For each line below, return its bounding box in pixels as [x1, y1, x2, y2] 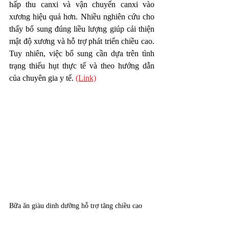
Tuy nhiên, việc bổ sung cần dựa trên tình [9, 49, 154, 58]
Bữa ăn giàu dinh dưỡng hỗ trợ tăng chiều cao [9, 201, 142, 210]
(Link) [76, 73, 96, 82]
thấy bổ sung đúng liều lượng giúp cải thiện [9, 24, 154, 33]
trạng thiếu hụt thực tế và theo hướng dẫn [9, 61, 154, 70]
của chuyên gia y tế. [9, 73, 76, 82]
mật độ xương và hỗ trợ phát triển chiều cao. [9, 36, 154, 45]
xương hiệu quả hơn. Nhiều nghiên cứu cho [9, 12, 154, 21]
